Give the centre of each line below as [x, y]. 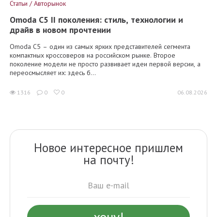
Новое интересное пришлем [108, 148]
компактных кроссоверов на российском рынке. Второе [93, 55]
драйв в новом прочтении [60, 30]
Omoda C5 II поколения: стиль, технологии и [96, 20]
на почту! [108, 160]
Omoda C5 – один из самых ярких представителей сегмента [100, 47]
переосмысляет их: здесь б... [53, 73]
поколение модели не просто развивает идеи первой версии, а [105, 64]
